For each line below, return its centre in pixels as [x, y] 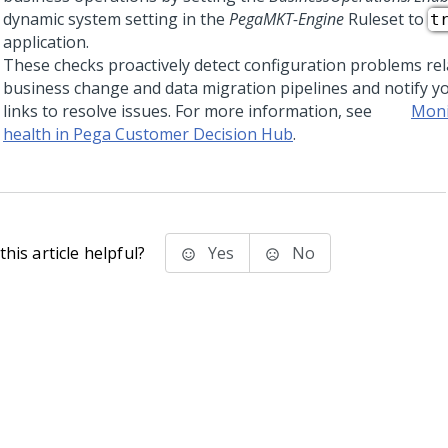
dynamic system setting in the [116, 19]
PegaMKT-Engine [286, 19]
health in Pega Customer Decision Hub [148, 134]
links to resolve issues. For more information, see [189, 111]
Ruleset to [386, 19]
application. [46, 42]
